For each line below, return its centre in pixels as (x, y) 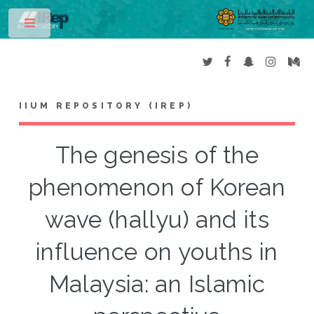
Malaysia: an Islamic (157, 285)
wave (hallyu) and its (157, 220)
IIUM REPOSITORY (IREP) (106, 106)
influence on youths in (157, 252)
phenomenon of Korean (157, 188)
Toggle (75, 26)
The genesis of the (157, 156)
